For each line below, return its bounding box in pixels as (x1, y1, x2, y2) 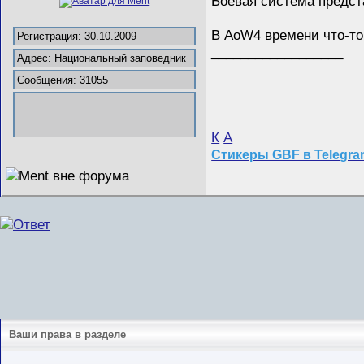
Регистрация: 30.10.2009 (17, 30, 137, 43)
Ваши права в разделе (9, 327, 126, 340)
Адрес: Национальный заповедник (17, 51, 187, 64)
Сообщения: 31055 (17, 73, 109, 86)
